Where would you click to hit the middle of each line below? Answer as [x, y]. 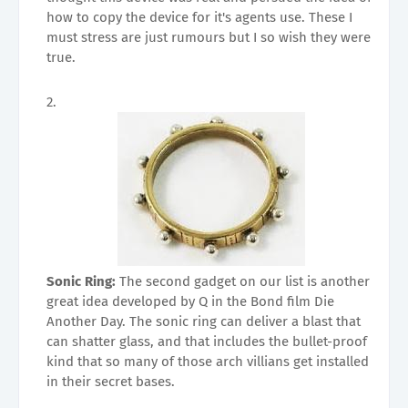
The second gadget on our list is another [245, 281]
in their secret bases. [111, 381]
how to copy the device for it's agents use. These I [199, 17]
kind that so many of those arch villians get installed [208, 361]
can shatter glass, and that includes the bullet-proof [207, 341]
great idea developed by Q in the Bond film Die [190, 301]
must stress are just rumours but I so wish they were [209, 37]
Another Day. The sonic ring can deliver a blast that [204, 321]
